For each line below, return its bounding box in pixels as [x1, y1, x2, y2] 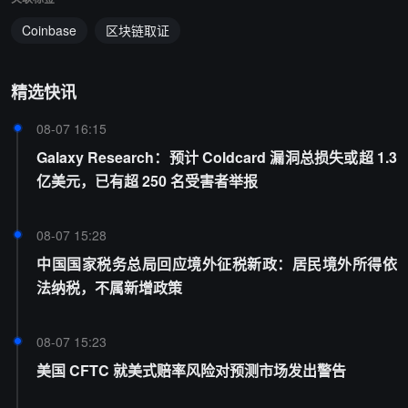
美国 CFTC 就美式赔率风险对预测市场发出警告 [36, 360, 346, 381]
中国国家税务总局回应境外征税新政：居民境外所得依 [36, 253, 397, 274]
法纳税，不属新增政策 [36, 277, 182, 298]
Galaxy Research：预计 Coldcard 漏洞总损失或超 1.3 [36, 147, 397, 168]
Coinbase [22, 21, 76, 39]
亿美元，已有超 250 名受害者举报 [36, 170, 258, 191]
